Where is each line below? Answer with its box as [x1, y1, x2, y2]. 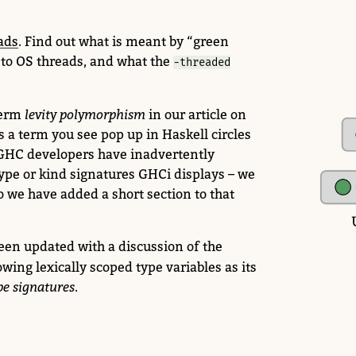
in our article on [145, 106, 246, 122]
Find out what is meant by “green [21, 33, 229, 49]
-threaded [173, 55, 230, 69]
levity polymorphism [25, 106, 145, 122]
